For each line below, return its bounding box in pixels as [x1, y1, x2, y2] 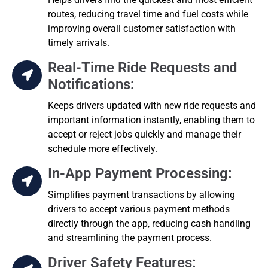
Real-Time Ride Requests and [48, 59, 237, 76]
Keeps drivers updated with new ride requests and [48, 99, 256, 111]
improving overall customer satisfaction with [48, 22, 236, 34]
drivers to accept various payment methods [48, 203, 230, 215]
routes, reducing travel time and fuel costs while [48, 8, 248, 20]
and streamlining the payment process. [48, 232, 212, 243]
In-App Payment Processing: [48, 165, 232, 182]
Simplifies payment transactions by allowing [48, 188, 235, 200]
